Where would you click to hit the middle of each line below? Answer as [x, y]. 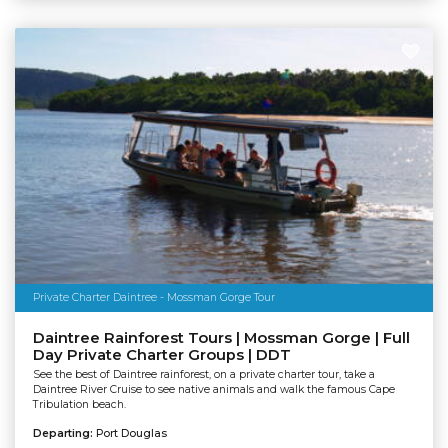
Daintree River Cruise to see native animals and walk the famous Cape [213, 390]
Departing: [64, 434]
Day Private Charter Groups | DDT [161, 354]
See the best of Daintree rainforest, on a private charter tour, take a [203, 375]
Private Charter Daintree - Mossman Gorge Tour [153, 297]
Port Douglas [131, 434]
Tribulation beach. [79, 405]
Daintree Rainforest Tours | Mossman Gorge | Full [221, 337]
